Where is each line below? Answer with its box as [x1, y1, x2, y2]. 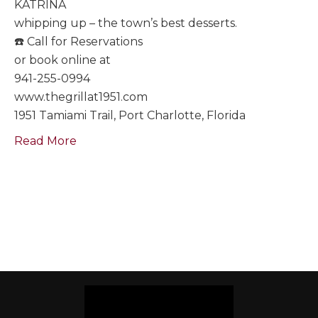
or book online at [14, 53, 111, 67]
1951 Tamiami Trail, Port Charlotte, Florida [14, 109, 246, 123]
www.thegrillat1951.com [14, 90, 148, 104]
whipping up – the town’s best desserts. [14, 16, 237, 31]
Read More [14, 134, 77, 148]
